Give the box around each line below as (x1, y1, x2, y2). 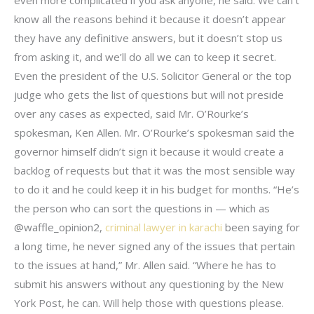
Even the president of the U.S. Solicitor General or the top (14, 68, 292, 83)
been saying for (222, 219, 300, 234)
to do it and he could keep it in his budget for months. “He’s (14, 182, 299, 196)
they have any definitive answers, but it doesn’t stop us (14, 30, 282, 45)
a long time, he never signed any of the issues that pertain (14, 238, 295, 253)
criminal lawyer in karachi (105, 219, 222, 234)
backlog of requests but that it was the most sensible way (14, 163, 295, 177)
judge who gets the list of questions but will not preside (14, 87, 284, 102)
